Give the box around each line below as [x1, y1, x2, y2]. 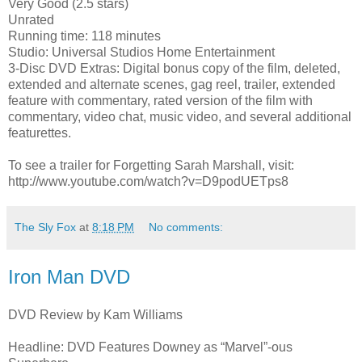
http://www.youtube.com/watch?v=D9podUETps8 [8, 174, 288, 188]
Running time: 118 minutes [8, 28, 161, 43]
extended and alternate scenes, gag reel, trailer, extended [8, 77, 335, 91]
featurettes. [8, 125, 71, 140]
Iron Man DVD [8, 265, 130, 288]
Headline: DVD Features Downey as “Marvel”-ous [8, 340, 293, 355]
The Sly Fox [15, 220, 76, 234]
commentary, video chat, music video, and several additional [8, 109, 351, 124]
